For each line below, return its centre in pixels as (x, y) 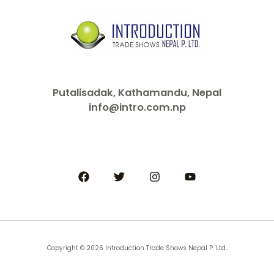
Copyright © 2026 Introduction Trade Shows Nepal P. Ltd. (137, 248)
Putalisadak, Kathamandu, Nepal (137, 92)
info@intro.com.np (137, 107)
